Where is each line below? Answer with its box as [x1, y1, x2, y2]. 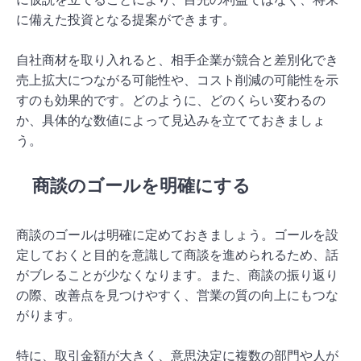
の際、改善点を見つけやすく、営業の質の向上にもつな [16, 288, 338, 303]
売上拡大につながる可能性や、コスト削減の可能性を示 [16, 73, 338, 88]
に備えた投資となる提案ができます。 [16, 13, 235, 27]
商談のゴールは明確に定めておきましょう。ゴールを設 [16, 228, 338, 243]
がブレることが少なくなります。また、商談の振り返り [16, 268, 338, 283]
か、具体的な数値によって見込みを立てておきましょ [16, 114, 326, 128]
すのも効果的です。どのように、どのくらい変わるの [16, 93, 326, 108]
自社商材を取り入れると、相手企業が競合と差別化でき [16, 53, 338, 68]
